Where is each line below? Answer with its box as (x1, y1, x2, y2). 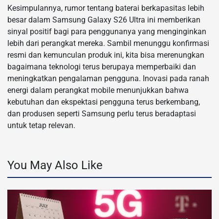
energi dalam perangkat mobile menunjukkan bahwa (7, 86, 189, 95)
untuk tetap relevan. (7, 121, 75, 131)
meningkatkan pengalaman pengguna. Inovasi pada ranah (7, 74, 209, 84)
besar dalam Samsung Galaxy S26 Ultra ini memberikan (7, 15, 200, 25)
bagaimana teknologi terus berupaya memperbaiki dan (7, 62, 196, 72)
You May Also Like (7, 158, 103, 173)
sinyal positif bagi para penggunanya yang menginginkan (7, 27, 206, 37)
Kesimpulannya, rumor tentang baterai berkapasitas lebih (7, 3, 204, 13)
